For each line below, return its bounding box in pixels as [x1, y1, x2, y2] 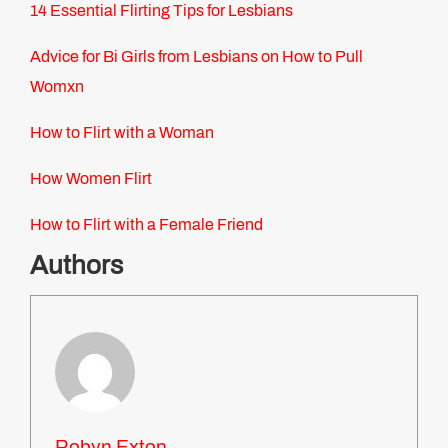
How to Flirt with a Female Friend [30, 216, 263, 233]
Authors [30, 251, 123, 279]
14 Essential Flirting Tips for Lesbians [30, 2, 293, 19]
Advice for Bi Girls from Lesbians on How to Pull [30, 48, 363, 65]
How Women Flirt [30, 170, 152, 187]
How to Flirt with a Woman [30, 124, 214, 141]
